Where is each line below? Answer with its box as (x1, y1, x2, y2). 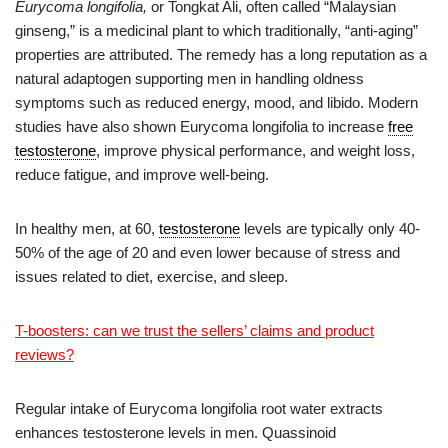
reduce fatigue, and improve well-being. (15, 166, 269, 184)
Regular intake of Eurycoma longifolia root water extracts (15, 400, 383, 418)
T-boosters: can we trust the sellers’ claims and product (15, 322, 374, 340)
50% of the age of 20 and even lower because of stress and (15, 244, 400, 262)
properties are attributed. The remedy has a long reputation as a (15, 46, 427, 64)
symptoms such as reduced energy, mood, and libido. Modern (15, 94, 418, 112)
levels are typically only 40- (240, 220, 420, 238)
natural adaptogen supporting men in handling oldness (15, 70, 364, 88)
